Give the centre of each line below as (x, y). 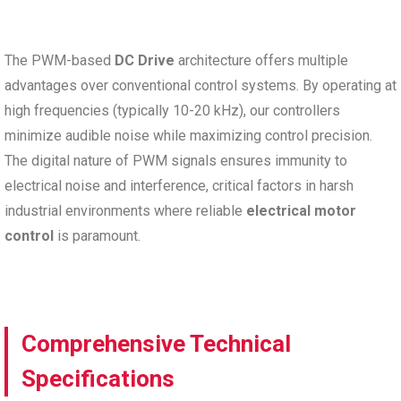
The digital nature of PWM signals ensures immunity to (176, 160)
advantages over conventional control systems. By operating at (200, 85)
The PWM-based (60, 60)
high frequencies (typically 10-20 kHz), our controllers (172, 110)
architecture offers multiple (261, 60)
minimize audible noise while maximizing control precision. (188, 135)
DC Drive (145, 60)
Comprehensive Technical (156, 343)
